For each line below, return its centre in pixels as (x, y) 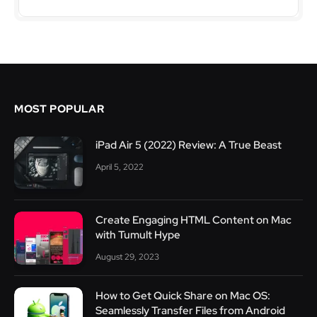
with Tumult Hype (138, 235)
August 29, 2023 (127, 257)
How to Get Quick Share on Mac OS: (183, 295)
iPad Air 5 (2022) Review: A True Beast (189, 145)
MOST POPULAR (59, 109)
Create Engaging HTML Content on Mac (194, 220)
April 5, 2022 (120, 167)
